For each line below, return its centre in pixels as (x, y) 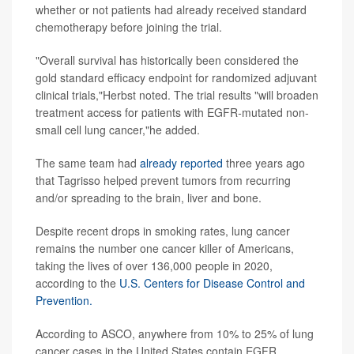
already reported (181, 163)
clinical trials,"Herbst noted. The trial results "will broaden (177, 95)
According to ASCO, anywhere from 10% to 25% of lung (175, 334)
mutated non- (275, 113)
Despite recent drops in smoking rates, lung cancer (163, 231)
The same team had (88, 163)
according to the (77, 283)
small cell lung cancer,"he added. (118, 130)
